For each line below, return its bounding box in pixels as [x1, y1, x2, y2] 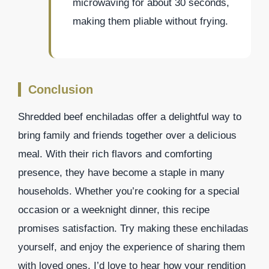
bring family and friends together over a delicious [18, 129, 237, 141]
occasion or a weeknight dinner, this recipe [18, 204, 210, 216]
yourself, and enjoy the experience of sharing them [18, 241, 245, 253]
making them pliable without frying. [73, 16, 228, 28]
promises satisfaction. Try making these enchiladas [18, 222, 249, 234]
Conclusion [28, 82, 93, 96]
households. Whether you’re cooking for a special [18, 185, 240, 197]
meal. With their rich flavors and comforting [18, 148, 212, 160]
